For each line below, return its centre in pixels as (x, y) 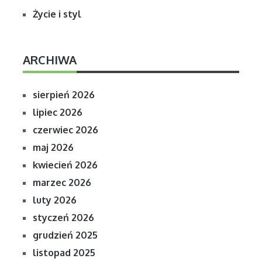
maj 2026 (53, 147)
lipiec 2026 (57, 112)
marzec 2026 (62, 182)
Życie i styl (57, 14)
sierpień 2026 (63, 94)
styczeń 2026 (63, 217)
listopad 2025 (64, 252)
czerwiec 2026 (65, 130)
